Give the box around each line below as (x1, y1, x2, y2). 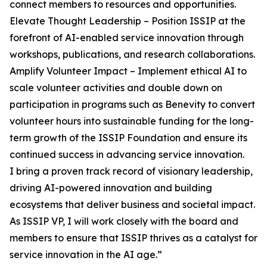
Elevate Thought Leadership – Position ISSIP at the (10, 15, 246, 27)
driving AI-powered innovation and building (10, 182, 212, 194)
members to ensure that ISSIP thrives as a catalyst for (10, 232, 257, 244)
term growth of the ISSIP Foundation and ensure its (10, 132, 247, 144)
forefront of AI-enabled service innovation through (10, 32, 244, 44)
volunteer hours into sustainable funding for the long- (10, 115, 254, 128)
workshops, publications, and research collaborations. (10, 48, 255, 61)
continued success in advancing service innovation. (10, 148, 244, 161)
